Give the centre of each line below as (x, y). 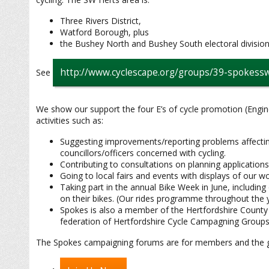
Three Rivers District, (101, 21)
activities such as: (70, 120)
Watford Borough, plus (104, 32)
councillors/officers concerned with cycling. (143, 153)
